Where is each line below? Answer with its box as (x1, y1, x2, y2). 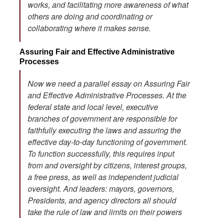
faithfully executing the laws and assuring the (28, 124, 181, 136)
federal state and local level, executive (28, 101, 158, 112)
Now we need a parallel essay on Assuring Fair (28, 77, 190, 89)
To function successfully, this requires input (28, 147, 174, 159)
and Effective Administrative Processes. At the (28, 89, 186, 101)
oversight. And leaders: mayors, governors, (28, 182, 174, 194)
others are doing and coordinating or (28, 10, 152, 22)
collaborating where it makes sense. (28, 22, 151, 34)
